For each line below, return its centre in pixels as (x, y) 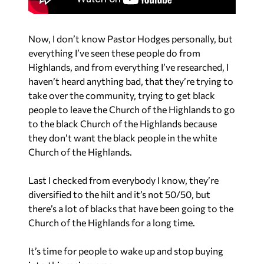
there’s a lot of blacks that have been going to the (131, 208)
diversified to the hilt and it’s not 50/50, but (119, 194)
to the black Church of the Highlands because (123, 123)
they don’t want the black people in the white (123, 138)
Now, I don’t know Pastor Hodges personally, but (131, 39)
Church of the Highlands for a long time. (112, 222)
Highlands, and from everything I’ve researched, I (128, 67)
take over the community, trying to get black (122, 95)
